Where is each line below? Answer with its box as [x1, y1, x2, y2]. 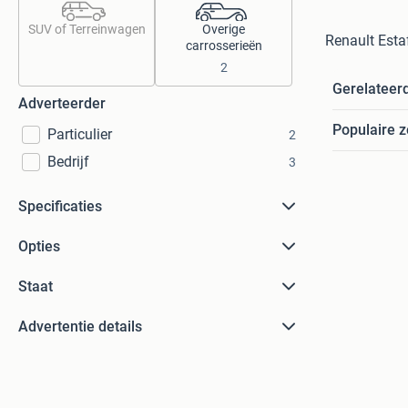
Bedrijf [47, 153, 89, 170]
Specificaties [18, 198, 102, 215]
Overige [202, 22, 246, 36]
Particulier [47, 126, 112, 143]
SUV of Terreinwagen [27, 22, 146, 36]
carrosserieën [185, 38, 262, 53]
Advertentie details [18, 318, 142, 335]
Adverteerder [18, 95, 106, 112]
